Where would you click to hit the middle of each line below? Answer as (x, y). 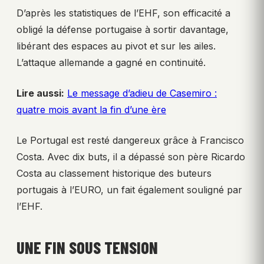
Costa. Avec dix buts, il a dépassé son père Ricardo (131, 156)
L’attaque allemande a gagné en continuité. (111, 62)
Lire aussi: (40, 93)
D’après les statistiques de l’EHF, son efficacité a (123, 13)
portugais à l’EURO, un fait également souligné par (129, 189)
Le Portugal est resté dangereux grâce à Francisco (130, 140)
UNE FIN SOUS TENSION (87, 247)
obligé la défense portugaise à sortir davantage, (123, 29)
